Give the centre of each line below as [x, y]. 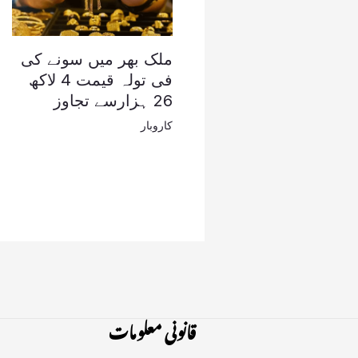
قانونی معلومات [153, 330]
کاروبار [157, 125]
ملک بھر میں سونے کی [97, 60]
